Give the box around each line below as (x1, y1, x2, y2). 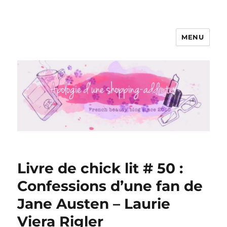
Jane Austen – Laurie (17, 195, 171, 213)
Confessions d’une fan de (17, 177, 203, 195)
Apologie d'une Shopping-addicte (17, 37, 225, 52)
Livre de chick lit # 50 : (17, 160, 183, 177)
